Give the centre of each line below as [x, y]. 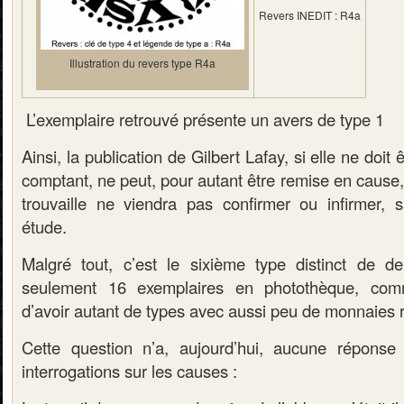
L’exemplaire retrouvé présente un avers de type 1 [203, 119]
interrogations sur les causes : [129, 371]
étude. [44, 226]
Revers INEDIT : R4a [310, 15]
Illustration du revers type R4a [142, 63]
